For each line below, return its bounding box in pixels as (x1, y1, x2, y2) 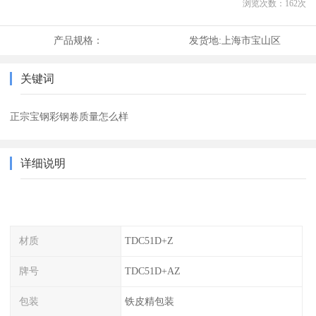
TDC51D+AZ (124, 265, 181, 276)
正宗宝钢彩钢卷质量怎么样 (10, 111, 129, 123)
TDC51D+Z (124, 235, 174, 247)
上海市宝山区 (221, 35, 281, 47)
